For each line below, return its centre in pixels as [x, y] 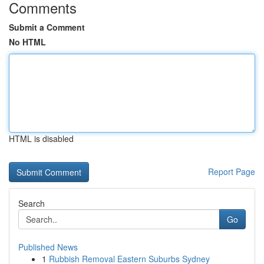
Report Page [232, 171]
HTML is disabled [41, 138]
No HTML [27, 42]
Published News [48, 247]
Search [32, 203]
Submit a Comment [47, 27]
